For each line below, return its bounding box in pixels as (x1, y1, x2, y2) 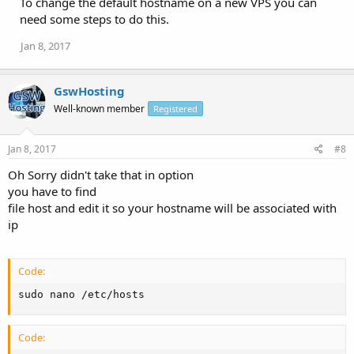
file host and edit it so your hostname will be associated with (8, 200, 337, 216)
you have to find (8, 183, 96, 199)
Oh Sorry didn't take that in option (8, 167, 194, 183)
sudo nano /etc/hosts (18, 288, 145, 301)
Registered (153, 102, 198, 115)
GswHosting (54, 82, 125, 99)
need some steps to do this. (20, 10, 169, 27)
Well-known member (54, 101, 145, 115)
